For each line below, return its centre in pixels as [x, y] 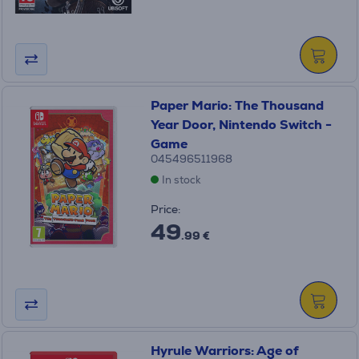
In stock [181, 180]
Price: [165, 209]
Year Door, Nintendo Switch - [241, 125]
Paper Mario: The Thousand [237, 105]
